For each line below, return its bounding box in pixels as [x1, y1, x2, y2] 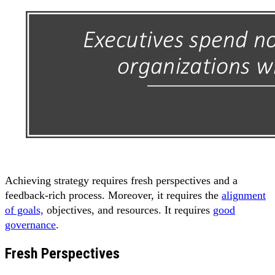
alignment [222, 189, 266, 202]
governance [5, 219, 56, 231]
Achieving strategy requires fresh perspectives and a [5, 174, 238, 187]
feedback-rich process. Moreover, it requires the [5, 189, 222, 202]
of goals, [5, 204, 44, 217]
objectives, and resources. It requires [44, 204, 213, 217]
